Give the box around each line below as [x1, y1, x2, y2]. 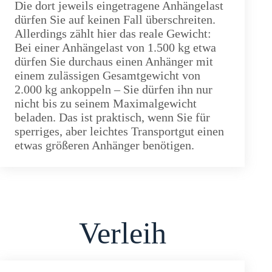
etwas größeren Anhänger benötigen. [15, 138, 194, 152]
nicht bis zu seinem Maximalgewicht [15, 97, 197, 110]
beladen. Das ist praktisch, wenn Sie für [15, 110, 210, 124]
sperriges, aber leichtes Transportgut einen [15, 124, 224, 138]
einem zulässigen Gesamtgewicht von [15, 69, 200, 83]
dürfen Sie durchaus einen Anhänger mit [15, 55, 213, 69]
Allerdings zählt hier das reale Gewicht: [15, 27, 211, 41]
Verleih [78, 216, 166, 251]
